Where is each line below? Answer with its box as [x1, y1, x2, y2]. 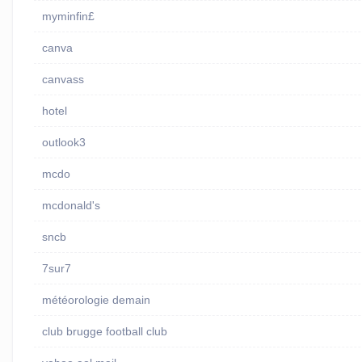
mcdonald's [41, 199, 100, 213]
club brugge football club [41, 325, 167, 339]
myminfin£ [41, 10, 95, 23]
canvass [41, 73, 84, 86]
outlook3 [41, 136, 86, 149]
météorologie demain [41, 293, 150, 307]
